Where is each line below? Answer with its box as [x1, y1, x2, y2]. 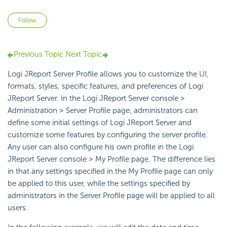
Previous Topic [14, 50, 63, 59]
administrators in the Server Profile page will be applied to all [8, 191, 215, 201]
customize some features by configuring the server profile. [8, 130, 208, 140]
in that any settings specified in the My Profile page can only [8, 167, 213, 176]
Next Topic [63, 50, 102, 59]
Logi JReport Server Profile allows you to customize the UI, [8, 69, 209, 79]
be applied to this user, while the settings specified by [8, 179, 190, 188]
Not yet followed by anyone [47, 14, 142, 23]
